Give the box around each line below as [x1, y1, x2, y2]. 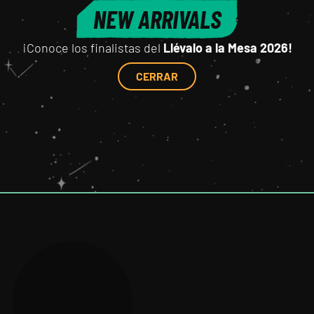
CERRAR [136, 69, 178, 83]
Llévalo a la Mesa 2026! [163, 40, 292, 55]
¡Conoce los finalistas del [22, 40, 163, 55]
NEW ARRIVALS [93, 4, 221, 34]
